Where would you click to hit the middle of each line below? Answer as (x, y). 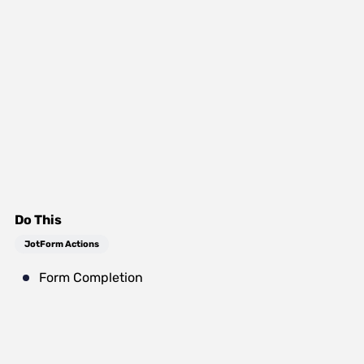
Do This (38, 220)
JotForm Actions (62, 244)
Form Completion (91, 277)
